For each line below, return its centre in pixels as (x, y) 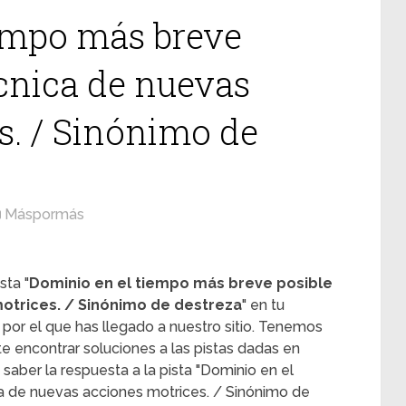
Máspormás (44, 214)
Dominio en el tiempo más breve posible (181, 283)
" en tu (263, 305)
